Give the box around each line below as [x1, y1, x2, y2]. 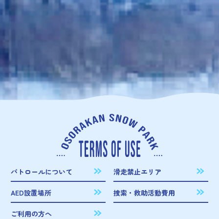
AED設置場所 [11, 188, 52, 198]
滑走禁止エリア [113, 167, 162, 177]
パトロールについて [11, 167, 73, 177]
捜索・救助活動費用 [113, 188, 175, 198]
